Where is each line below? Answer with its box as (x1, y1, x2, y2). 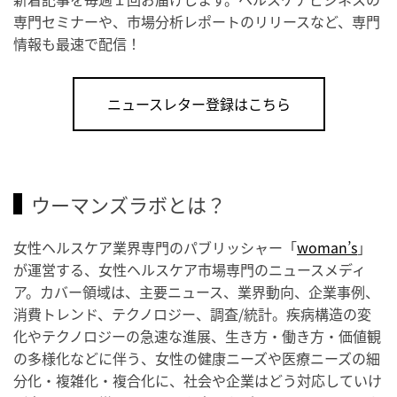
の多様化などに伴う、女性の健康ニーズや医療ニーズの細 (13, 347, 380, 370)
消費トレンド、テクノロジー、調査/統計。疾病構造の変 (13, 303, 371, 325)
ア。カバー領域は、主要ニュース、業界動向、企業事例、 (13, 281, 379, 303)
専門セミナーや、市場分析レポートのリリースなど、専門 (13, 11, 380, 33)
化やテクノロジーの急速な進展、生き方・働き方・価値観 (13, 325, 381, 347)
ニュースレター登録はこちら (106, 93, 291, 115)
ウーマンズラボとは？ (31, 190, 226, 219)
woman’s (297, 237, 357, 259)
